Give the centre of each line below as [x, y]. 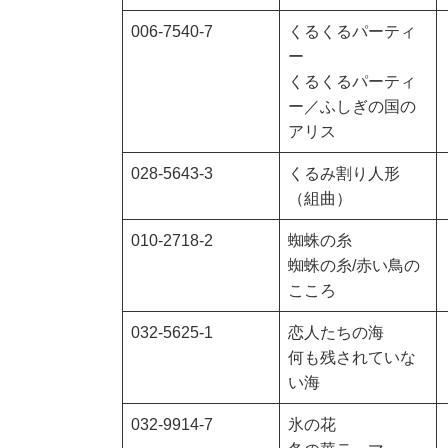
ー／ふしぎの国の [352, 107]
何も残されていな [352, 358]
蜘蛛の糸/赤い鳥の [354, 266]
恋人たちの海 [336, 333]
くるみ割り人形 [344, 174]
